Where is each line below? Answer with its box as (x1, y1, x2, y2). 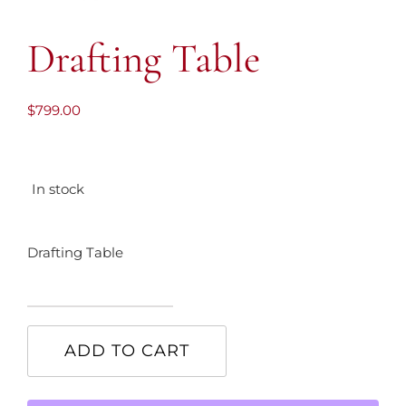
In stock (32, 180, 84, 198)
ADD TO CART (64, 341, 189, 361)
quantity (99, 357, 155, 375)
